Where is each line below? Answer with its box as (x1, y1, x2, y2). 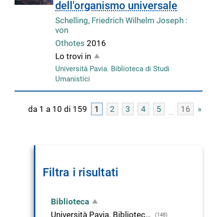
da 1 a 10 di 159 (28, 104, 87, 114)
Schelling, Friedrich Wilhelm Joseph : (55, 15, 188, 26)
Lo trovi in (55, 51, 92, 61)
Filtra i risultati (43, 165, 119, 179)
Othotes (55, 38, 87, 48)
